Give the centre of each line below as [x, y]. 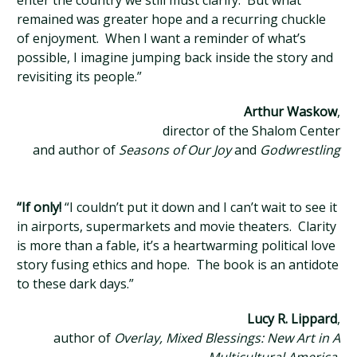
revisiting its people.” [80, 76]
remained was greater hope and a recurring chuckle [172, 19]
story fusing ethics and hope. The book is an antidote [178, 265]
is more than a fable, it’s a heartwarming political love [177, 245]
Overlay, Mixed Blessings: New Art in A [227, 338]
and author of [75, 150]
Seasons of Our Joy [175, 150]
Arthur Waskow [290, 112]
